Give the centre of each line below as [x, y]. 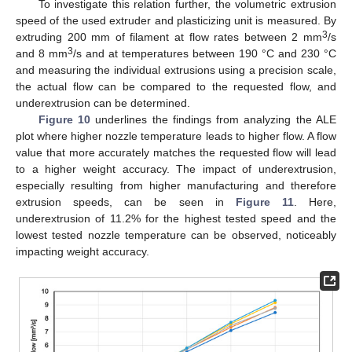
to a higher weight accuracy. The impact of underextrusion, [176, 169]
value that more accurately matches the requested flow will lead [176, 153]
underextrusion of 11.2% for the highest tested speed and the [176, 219]
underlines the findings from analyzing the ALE [213, 120]
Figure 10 [64, 120]
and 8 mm [42, 54]
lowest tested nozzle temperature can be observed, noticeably [176, 235]
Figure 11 [264, 202]
